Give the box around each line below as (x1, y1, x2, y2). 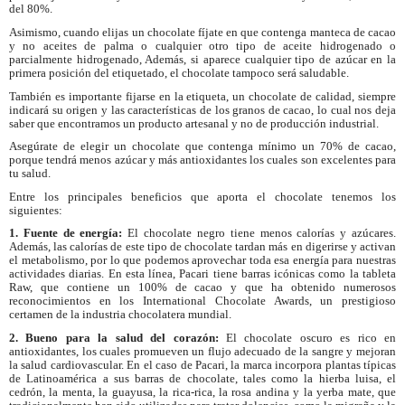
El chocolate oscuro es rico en (218, 331, 396, 345)
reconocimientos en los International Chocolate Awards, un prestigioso (9, 294, 396, 308)
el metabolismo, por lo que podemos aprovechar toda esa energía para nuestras (9, 253, 396, 268)
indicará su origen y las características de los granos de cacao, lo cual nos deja (9, 102, 396, 117)
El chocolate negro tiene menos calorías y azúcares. (127, 226, 397, 240)
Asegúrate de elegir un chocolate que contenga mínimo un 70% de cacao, (9, 139, 396, 154)
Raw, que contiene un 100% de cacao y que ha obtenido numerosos (9, 280, 396, 295)
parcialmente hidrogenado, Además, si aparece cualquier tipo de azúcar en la (9, 52, 396, 66)
